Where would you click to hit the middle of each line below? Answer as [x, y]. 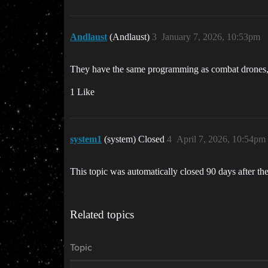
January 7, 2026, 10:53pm [211, 37]
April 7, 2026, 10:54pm [221, 139]
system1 [86, 139]
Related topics [102, 214]
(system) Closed [135, 139]
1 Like [82, 92]
